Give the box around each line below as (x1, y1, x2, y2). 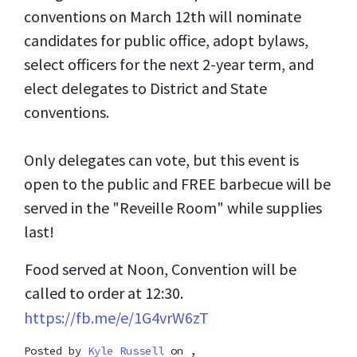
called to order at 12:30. (25, 283, 183, 304)
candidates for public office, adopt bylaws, (24, 30, 308, 51)
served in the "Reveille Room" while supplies (24, 198, 322, 218)
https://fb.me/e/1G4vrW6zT (24, 308, 209, 328)
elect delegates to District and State (24, 78, 267, 99)
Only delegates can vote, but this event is (24, 150, 299, 171)
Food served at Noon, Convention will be (25, 259, 296, 280)
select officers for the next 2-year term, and (24, 54, 314, 75)
